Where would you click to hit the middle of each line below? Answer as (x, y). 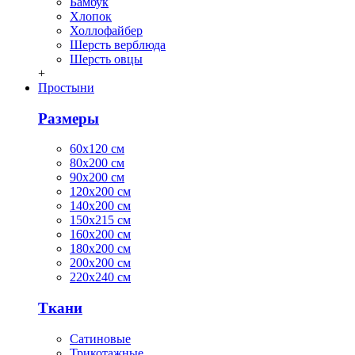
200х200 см (100, 263)
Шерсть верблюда (118, 44)
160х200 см (100, 235)
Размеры (69, 118)
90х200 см (97, 177)
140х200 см (100, 206)
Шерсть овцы (106, 59)
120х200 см (100, 192)
